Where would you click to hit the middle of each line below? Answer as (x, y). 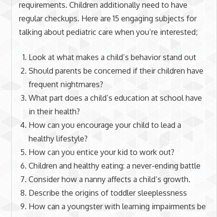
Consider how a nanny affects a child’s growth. (109, 179)
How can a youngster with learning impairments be (117, 206)
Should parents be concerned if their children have (116, 70)
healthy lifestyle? (58, 138)
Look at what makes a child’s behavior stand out (112, 57)
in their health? (54, 111)
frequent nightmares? (66, 84)
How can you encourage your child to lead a (105, 125)
